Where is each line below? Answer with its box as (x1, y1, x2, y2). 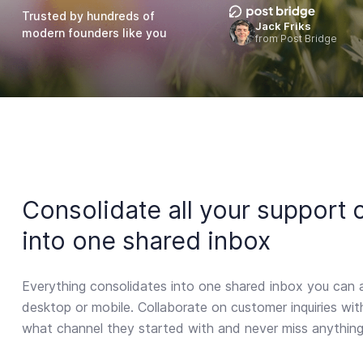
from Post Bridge (255, 32, 337, 45)
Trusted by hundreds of (22, 8, 155, 23)
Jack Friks (255, 19, 311, 32)
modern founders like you (22, 25, 167, 40)
